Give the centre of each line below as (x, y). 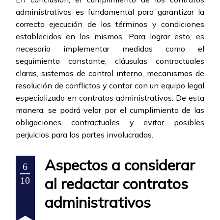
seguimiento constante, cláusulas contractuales (110, 61)
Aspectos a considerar (120, 165)
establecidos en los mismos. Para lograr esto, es (110, 37)
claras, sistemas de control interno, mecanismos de (110, 73)
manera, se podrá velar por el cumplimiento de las (110, 110)
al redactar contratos (116, 184)
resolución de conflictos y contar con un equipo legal (110, 86)
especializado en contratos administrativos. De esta (110, 98)
